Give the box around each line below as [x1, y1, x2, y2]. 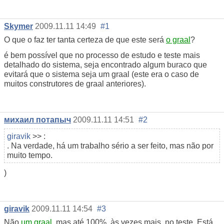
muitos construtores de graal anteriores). [4, 79, 146, 88]
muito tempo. [7, 150, 52, 159]
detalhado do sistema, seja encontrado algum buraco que [4, 60, 207, 69]
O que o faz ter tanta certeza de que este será [4, 35, 166, 44]
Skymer [4, 22, 33, 31]
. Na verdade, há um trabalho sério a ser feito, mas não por [7, 141, 213, 150]
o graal [166, 35, 190, 44]
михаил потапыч [4, 115, 71, 124]
